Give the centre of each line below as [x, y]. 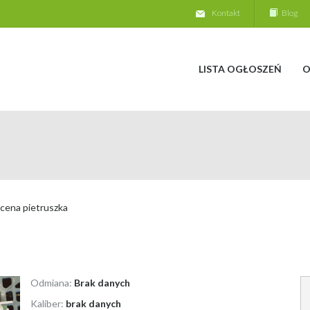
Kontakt [226, 13]
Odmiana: [52, 282]
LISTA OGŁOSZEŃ [240, 69]
